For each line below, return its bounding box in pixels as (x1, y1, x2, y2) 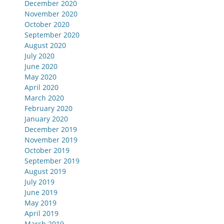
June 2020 (24, 61, 57, 71)
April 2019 (24, 208, 58, 218)
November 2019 (24, 135, 77, 145)
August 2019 (24, 166, 66, 176)
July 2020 (24, 51, 54, 61)
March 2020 (24, 93, 64, 103)
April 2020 (24, 82, 58, 92)
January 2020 (24, 114, 68, 124)
